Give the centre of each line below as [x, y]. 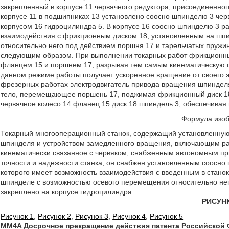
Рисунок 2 [55, 216]
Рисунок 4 [129, 216]
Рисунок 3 [92, 216]
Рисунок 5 [167, 216]
